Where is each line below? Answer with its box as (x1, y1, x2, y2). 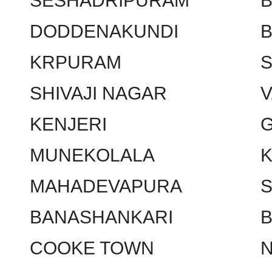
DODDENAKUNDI (30, 21, 178, 41)
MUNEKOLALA (30, 144, 155, 165)
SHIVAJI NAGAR (30, 83, 167, 103)
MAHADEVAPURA (30, 175, 182, 196)
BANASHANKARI (30, 206, 173, 227)
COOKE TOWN (30, 237, 154, 258)
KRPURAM (30, 52, 121, 72)
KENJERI (30, 114, 107, 134)
